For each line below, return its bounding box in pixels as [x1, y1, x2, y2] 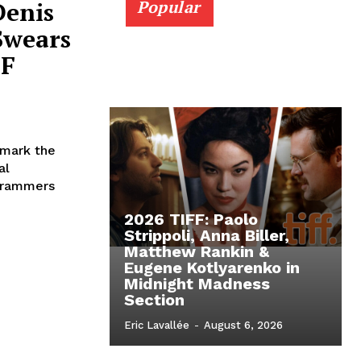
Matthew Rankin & [124, 242, 269, 262]
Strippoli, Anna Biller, [124, 226, 289, 246]
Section [124, 290, 185, 310]
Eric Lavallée [124, 319, 189, 332]
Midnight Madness [124, 274, 270, 294]
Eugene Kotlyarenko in [124, 258, 300, 278]
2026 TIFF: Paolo [124, 210, 258, 230]
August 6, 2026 [204, 319, 283, 332]
